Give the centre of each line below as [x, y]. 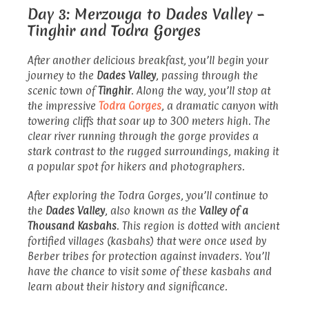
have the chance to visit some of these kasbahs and [150, 271]
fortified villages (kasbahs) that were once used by [147, 241]
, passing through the [207, 75]
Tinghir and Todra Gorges [114, 30]
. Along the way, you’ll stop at [201, 90]
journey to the [62, 75]
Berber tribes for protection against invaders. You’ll [149, 256]
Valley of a [224, 210]
